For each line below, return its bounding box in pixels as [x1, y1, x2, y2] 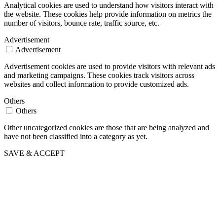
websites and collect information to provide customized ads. [4, 80, 189, 89]
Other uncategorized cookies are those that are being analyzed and [4, 123, 209, 132]
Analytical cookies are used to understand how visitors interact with [4, 1, 214, 10]
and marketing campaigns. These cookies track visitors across [4, 71, 194, 80]
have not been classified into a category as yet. [4, 132, 147, 141]
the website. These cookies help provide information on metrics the [4, 10, 212, 19]
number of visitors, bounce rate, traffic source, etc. [4, 19, 159, 28]
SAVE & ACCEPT [4, 149, 65, 158]
